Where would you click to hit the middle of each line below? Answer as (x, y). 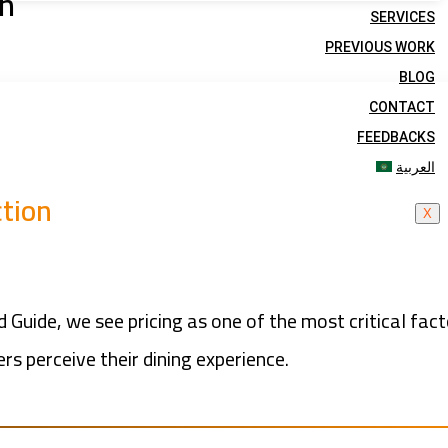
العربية (415, 167)
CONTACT (402, 107)
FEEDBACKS (396, 137)
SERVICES (402, 17)
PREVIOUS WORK (380, 47)
